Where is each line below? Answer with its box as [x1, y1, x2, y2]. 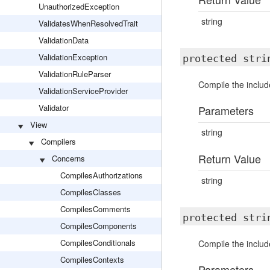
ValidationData [39, 34, 89, 46]
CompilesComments [60, 203, 131, 215]
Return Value [198, 151, 261, 166]
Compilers [41, 136, 76, 147]
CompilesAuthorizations [60, 169, 143, 181]
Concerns [52, 152, 85, 164]
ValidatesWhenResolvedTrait [39, 17, 138, 29]
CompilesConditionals [60, 237, 136, 248]
